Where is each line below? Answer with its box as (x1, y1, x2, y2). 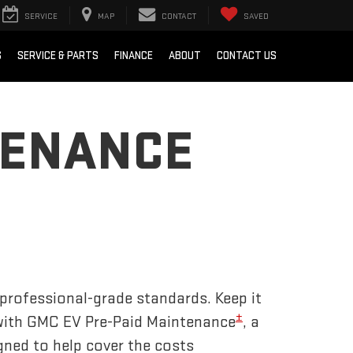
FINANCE (114, 49, 153, 63)
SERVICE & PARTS (17, 49, 98, 63)
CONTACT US (217, 49, 277, 63)
